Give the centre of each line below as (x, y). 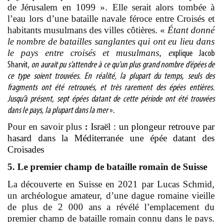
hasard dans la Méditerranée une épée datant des (111, 138)
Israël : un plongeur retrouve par (153, 126)
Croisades (26, 149)
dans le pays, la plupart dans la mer (58, 111)
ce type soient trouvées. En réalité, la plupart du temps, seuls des (111, 76)
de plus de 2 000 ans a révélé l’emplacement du (111, 207)
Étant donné (191, 30)
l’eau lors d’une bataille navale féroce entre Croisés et (111, 18)
